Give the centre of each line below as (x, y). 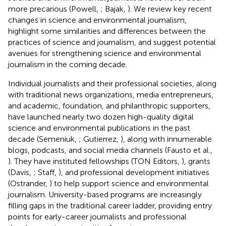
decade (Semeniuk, (43, 139)
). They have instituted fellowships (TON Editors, (95, 161)
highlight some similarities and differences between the (107, 31)
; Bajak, (114, 9)
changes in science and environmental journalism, (97, 20)
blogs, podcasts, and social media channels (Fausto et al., (110, 150)
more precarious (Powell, (54, 9)
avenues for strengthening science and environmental (105, 53)
